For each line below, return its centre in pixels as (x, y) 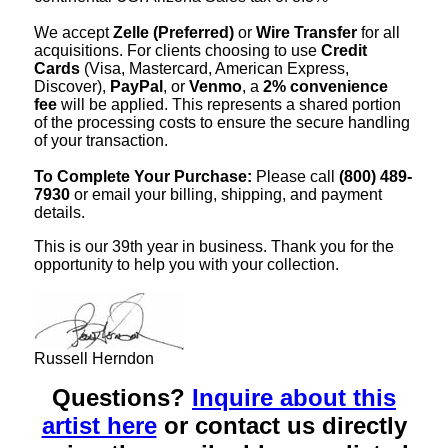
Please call (295, 176)
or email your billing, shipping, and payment (226, 194)
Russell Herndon (94, 358)
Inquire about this (294, 397)
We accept (73, 32)
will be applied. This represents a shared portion (229, 104)
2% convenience (325, 86)
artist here (99, 425)
